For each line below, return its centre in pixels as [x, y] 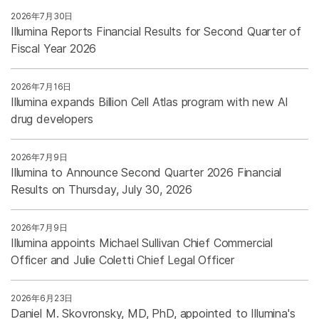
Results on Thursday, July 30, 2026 [102, 189]
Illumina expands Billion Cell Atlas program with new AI [150, 101]
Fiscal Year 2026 [54, 48]
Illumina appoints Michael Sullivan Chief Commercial [142, 242]
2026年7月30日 [42, 16]
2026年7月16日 [41, 86]
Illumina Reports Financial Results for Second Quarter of [156, 31]
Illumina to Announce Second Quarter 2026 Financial [146, 172]
